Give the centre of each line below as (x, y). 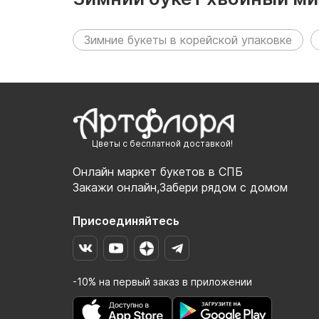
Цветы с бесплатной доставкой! (162, 144)
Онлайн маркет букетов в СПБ (158, 172)
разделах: (120, 24)
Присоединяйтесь (126, 221)
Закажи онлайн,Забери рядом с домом (180, 188)
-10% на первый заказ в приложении (162, 282)
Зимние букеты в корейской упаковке (188, 40)
